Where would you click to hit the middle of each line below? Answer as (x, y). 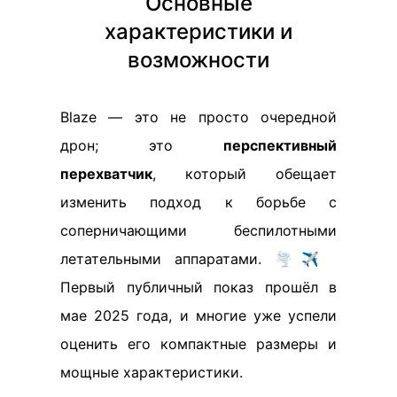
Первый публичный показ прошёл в (198, 287)
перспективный (280, 145)
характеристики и (198, 31)
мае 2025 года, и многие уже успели (198, 315)
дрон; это (142, 145)
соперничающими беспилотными (198, 230)
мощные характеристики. (152, 372)
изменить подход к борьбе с (198, 202)
